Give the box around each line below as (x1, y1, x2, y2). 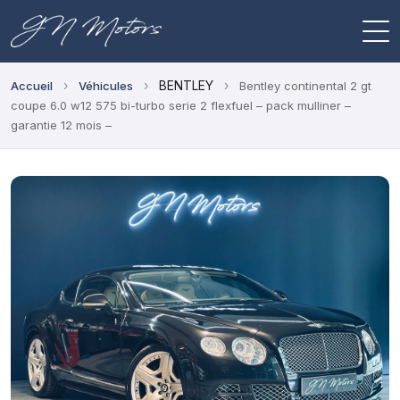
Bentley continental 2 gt (239, 79, 371, 93)
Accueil (11, 79, 53, 93)
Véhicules (79, 79, 133, 93)
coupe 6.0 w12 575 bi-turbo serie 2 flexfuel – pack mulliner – (11, 98, 351, 112)
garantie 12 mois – (11, 118, 112, 132)
